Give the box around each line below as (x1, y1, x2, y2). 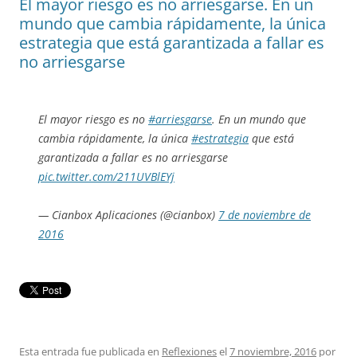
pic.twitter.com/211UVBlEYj (38, 169, 175, 185)
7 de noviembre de (218, 207, 311, 223)
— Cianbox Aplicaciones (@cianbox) (38, 207, 218, 223)
